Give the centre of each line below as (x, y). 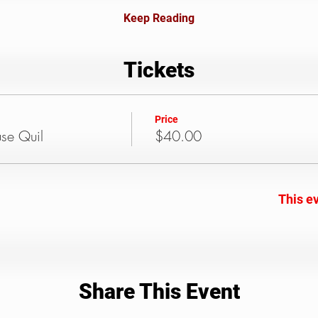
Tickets (159, 70)
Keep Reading (159, 18)
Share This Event (159, 291)
